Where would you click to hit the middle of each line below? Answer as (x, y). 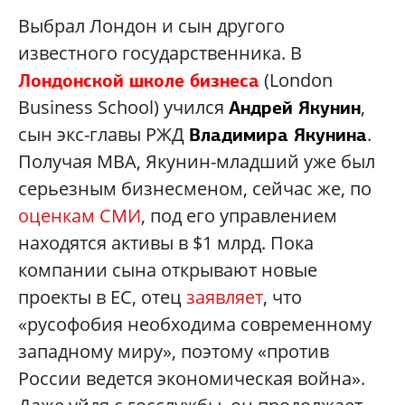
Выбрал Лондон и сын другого (151, 25)
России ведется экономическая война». (192, 378)
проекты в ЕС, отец (102, 297)
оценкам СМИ (80, 215)
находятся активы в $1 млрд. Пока (166, 242)
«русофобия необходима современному (195, 324)
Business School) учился (123, 107)
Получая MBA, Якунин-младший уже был (197, 161)
